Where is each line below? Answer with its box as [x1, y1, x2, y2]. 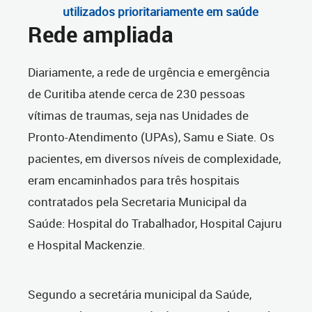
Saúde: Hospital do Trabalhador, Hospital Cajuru [28, 215, 282, 232]
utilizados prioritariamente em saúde [63, 3, 258, 20]
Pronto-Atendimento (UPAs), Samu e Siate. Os [28, 129, 274, 146]
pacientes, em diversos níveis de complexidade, [28, 150, 281, 167]
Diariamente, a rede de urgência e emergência [28, 64, 270, 81]
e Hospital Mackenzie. [28, 237, 146, 253]
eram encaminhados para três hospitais [28, 172, 240, 189]
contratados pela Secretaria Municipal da [28, 194, 247, 210]
